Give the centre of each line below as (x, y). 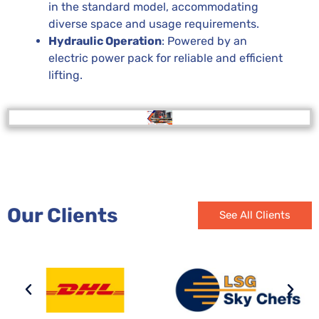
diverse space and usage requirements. (154, 23)
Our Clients (62, 215)
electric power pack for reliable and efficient (166, 58)
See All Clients (255, 215)
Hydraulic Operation (105, 41)
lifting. (66, 75)
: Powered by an (204, 41)
